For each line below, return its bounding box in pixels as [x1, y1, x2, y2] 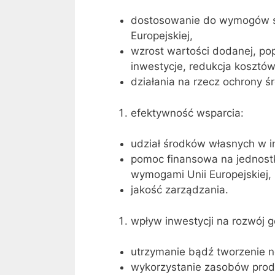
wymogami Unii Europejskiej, [131, 168, 271, 181]
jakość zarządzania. [131, 184, 228, 196]
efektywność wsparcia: [131, 106, 244, 119]
